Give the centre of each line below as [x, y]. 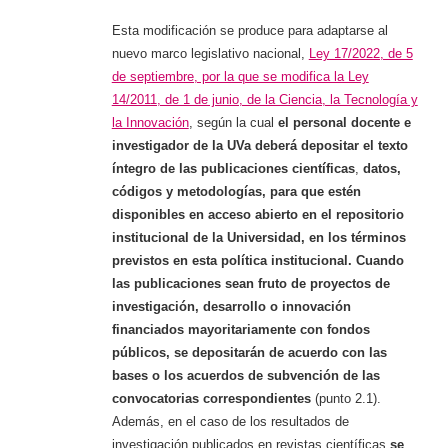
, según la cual [233, 123]
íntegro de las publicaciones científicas [233, 169]
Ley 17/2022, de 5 [360, 54]
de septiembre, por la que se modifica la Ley [240, 77]
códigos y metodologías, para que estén [236, 192]
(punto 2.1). [347, 399]
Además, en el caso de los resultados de [230, 422]
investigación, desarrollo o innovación [231, 307]
